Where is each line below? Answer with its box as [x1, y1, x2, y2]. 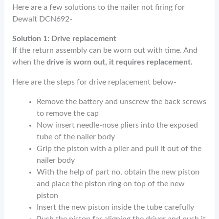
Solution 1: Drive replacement [12, 35, 117, 43]
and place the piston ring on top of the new [36, 179, 185, 188]
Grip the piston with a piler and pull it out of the [36, 144, 201, 153]
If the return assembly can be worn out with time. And [12, 46, 198, 55]
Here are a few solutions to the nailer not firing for [12, 3, 185, 11]
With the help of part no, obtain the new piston [36, 168, 199, 176]
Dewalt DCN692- [12, 15, 73, 23]
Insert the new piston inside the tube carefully [36, 203, 194, 211]
